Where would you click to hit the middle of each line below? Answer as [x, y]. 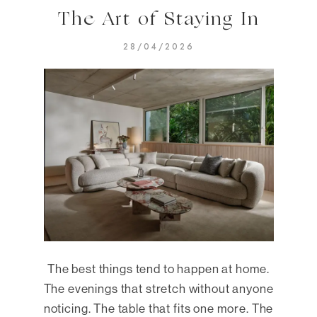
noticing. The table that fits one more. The [158, 308]
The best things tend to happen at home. [158, 268]
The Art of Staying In [158, 21]
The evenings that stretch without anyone [158, 288]
